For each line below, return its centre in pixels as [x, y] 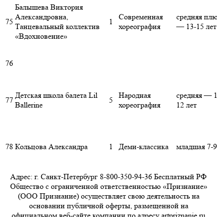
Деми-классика [144, 147]
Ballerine [29, 105]
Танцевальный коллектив [57, 27]
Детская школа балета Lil [56, 95]
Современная [141, 17]
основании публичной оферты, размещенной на [108, 206]
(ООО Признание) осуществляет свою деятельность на [108, 196]
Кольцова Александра [51, 147]
